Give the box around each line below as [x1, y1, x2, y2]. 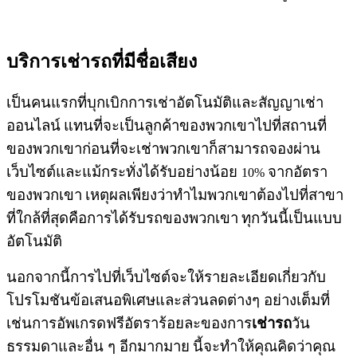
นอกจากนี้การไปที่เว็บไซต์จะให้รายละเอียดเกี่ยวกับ [6, 268, 326, 285]
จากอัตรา [268, 163, 328, 180]
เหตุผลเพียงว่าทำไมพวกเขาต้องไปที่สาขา [85, 186, 343, 203]
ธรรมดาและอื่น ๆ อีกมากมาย [6, 337, 190, 355]
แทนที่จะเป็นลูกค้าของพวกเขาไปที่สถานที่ [64, 116, 327, 134]
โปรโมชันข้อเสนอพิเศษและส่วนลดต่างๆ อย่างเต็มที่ [6, 291, 330, 308]
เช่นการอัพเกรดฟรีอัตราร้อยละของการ [6, 314, 252, 331]
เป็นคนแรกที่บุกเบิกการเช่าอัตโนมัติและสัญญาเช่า [6, 93, 324, 111]
